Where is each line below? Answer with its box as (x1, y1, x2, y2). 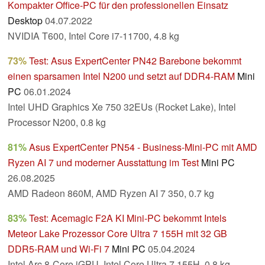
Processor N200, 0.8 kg (8, 115, 106, 130)
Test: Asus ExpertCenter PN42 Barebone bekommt (29, 54, 241, 68)
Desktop (8, 14, 43, 28)
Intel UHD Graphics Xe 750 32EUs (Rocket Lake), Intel (8, 100, 236, 114)
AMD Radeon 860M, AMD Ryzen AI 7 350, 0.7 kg (8, 186, 214, 201)
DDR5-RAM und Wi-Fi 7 (8, 242, 109, 256)
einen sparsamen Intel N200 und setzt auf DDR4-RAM (8, 69, 235, 83)
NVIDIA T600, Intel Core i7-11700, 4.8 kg (8, 29, 179, 43)
